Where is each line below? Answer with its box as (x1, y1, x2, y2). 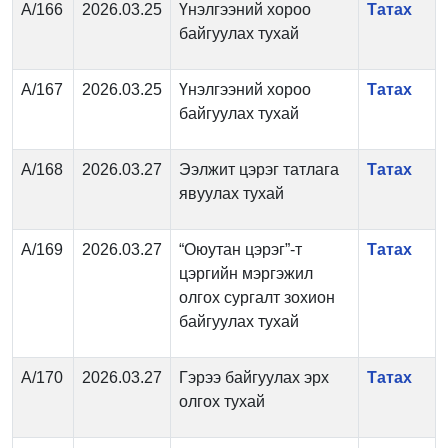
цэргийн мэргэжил (179, 265, 313, 282)
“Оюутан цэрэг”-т (179, 241, 302, 258)
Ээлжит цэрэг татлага (179, 161, 339, 178)
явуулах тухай (179, 185, 284, 202)
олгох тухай (179, 393, 265, 410)
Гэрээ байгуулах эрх (179, 369, 329, 386)
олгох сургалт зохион (179, 289, 335, 306)
